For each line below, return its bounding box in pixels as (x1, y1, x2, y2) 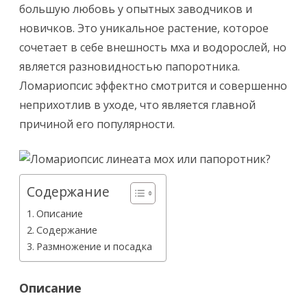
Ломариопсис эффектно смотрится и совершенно (19, 78, 287, 93)
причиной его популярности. (19, 116, 175, 132)
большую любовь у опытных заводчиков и (19, 1, 252, 16)
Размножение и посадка (36, 240, 152, 253)
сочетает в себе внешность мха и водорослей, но (19, 40, 286, 55)
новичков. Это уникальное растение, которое (19, 21, 269, 36)
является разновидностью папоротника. (19, 59, 240, 74)
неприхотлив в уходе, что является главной (19, 97, 256, 112)
